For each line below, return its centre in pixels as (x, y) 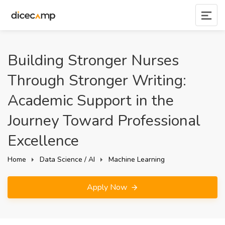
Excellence (43, 141)
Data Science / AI (67, 159)
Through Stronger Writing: (97, 81)
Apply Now (108, 187)
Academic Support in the (91, 101)
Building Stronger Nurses (93, 61)
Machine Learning (137, 159)
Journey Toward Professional (104, 121)
